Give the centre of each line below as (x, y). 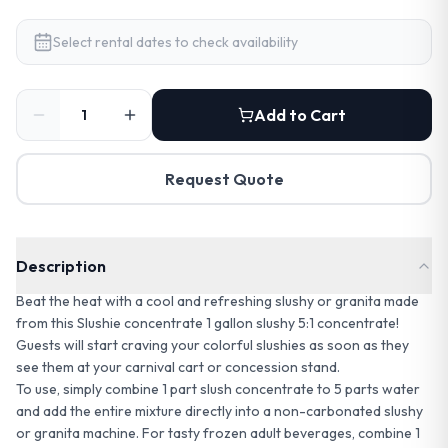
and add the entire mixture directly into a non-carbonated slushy (219, 411)
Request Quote (224, 179)
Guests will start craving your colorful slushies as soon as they (212, 345)
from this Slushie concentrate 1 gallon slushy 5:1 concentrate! (207, 323)
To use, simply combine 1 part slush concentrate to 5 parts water (218, 389)
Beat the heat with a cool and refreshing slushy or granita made (217, 301)
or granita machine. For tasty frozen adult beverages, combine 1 (218, 433)
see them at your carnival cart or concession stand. (178, 367)
